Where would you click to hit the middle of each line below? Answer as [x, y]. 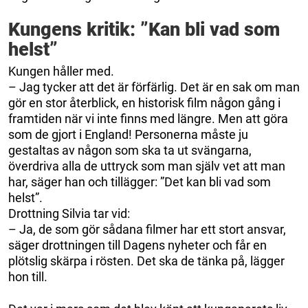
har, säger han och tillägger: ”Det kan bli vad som [140, 181]
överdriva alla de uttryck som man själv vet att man [147, 166]
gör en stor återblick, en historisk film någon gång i [144, 102]
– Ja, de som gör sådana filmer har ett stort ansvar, [147, 229]
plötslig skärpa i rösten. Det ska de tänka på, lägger [146, 261]
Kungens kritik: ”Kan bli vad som [144, 29]
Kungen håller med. [61, 71]
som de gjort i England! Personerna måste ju [128, 134]
